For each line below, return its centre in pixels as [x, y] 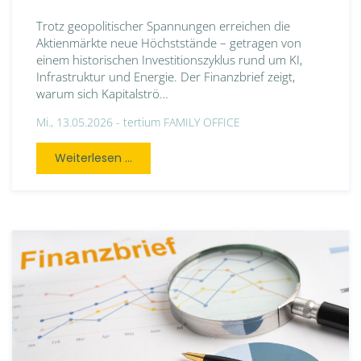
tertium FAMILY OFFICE [182, 122]
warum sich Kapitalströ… [102, 93]
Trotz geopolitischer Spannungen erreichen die [163, 25]
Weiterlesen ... [93, 158]
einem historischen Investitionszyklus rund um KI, [169, 59]
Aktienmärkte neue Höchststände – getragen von [169, 42]
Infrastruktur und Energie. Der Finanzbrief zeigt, [166, 76]
